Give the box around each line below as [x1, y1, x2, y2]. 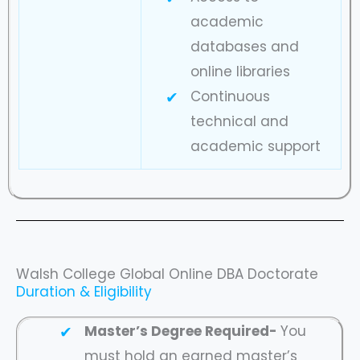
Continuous [190, 86, 270, 106]
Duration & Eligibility [16, 282, 152, 302]
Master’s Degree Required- [84, 321, 280, 342]
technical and [190, 111, 288, 131]
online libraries [190, 61, 290, 81]
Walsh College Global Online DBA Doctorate [16, 264, 318, 284]
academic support [190, 136, 321, 156]
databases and [190, 36, 299, 56]
